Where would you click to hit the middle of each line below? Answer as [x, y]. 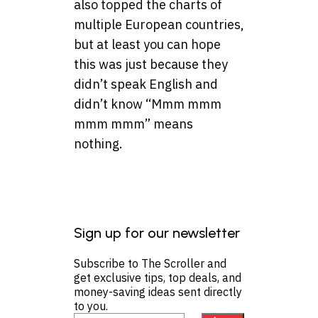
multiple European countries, [159, 25]
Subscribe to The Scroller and [150, 264]
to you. [91, 306]
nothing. [98, 144]
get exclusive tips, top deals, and [158, 278]
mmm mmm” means [133, 124]
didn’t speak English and [146, 84]
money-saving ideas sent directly [158, 292]
